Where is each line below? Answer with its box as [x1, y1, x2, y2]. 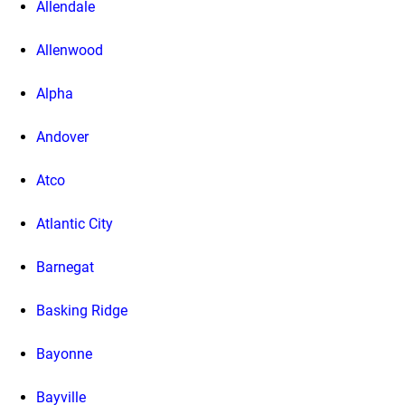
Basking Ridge [36, 301, 127, 319]
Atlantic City [36, 214, 113, 232]
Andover [36, 127, 89, 146]
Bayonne [36, 344, 92, 363]
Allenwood [36, 41, 103, 59]
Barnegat [36, 258, 94, 276]
